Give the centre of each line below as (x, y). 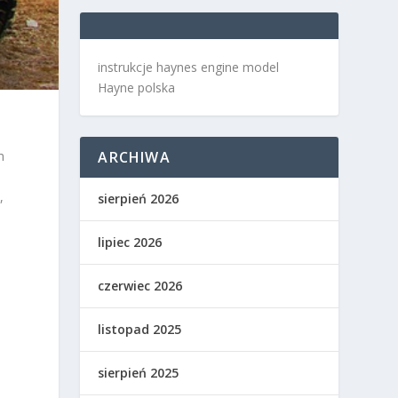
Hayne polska (137, 88)
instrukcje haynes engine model (189, 68)
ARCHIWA (134, 158)
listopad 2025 (140, 330)
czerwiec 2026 (140, 286)
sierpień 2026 (139, 199)
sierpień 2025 (139, 373)
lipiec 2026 (130, 243)
